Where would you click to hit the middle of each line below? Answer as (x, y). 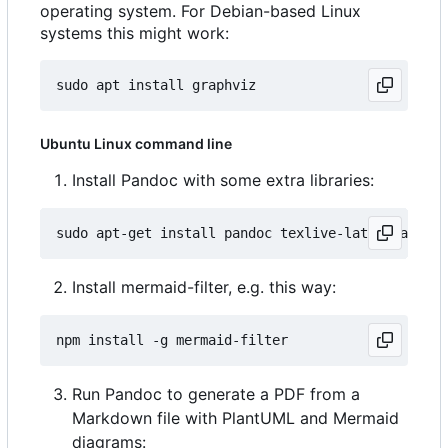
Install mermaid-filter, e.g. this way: (204, 287)
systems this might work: (134, 33)
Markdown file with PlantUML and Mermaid (235, 418)
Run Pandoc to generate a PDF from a (216, 394)
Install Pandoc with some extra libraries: (223, 180)
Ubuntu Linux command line (136, 144)
